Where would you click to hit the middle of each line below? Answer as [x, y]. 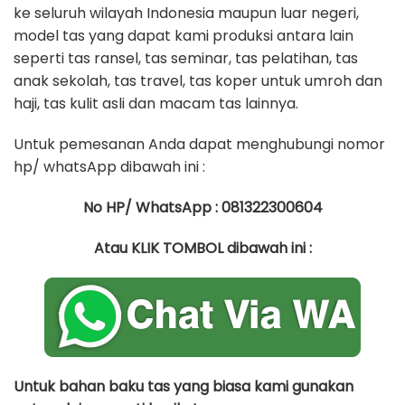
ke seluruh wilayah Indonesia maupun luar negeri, [186, 13]
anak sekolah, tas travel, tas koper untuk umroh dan [198, 81]
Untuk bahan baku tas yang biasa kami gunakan [184, 386]
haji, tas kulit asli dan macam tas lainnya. [156, 104]
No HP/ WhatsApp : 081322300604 [202, 207]
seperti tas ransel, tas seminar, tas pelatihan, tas [186, 58]
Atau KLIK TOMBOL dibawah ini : [202, 248]
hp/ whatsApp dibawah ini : [109, 167]
